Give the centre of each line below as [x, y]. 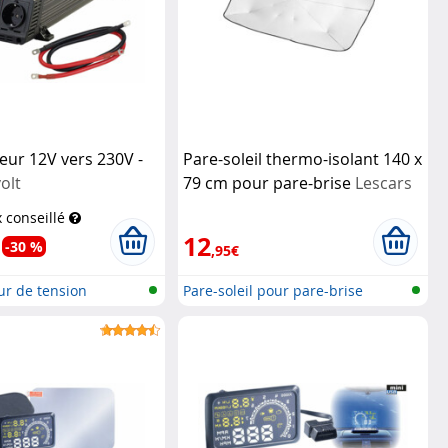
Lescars [383, 183]
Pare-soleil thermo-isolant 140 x [302, 159]
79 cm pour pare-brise [268, 183]
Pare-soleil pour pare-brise [272, 290]
